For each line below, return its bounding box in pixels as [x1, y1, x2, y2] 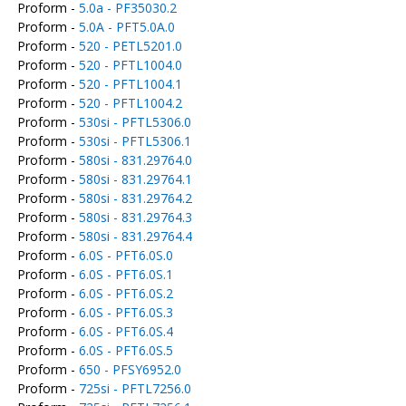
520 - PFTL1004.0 [78, 56, 182, 73]
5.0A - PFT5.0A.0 [78, 18, 175, 35]
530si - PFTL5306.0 [78, 113, 191, 130]
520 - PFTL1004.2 [78, 94, 182, 111]
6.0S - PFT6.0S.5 [78, 342, 173, 359]
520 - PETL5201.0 [78, 37, 182, 54]
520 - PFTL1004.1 [78, 75, 182, 92]
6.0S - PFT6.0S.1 [78, 266, 173, 283]
